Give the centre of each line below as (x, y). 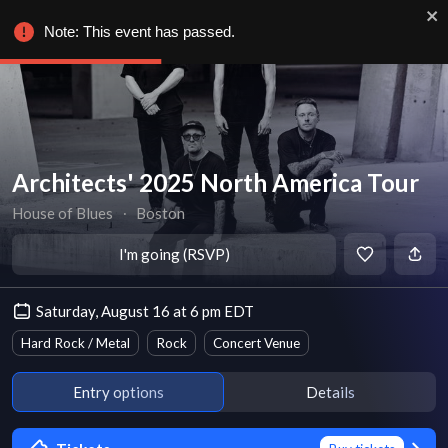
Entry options (118, 391)
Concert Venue (256, 343)
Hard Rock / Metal (75, 343)
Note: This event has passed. (139, 31)
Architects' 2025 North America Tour (215, 182)
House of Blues (62, 213)
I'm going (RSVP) (174, 254)
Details (330, 391)
